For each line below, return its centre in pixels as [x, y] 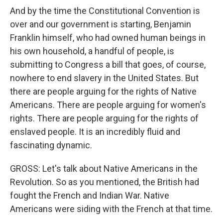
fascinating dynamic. [51, 145]
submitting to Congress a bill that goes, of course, [108, 64]
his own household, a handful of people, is [92, 51]
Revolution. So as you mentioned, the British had [105, 182]
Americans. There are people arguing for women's [108, 105]
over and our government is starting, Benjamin [101, 24]
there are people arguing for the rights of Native [103, 91]
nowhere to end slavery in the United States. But [104, 78]
